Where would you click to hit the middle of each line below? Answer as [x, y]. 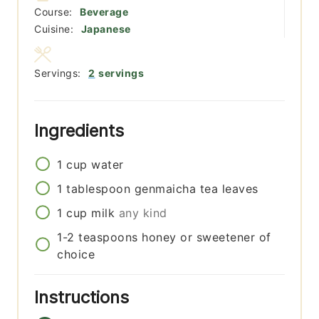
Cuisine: [56, 28]
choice [76, 255]
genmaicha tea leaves [196, 189]
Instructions [84, 298]
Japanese [106, 28]
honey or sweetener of [206, 237]
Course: [55, 11]
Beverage [104, 11]
